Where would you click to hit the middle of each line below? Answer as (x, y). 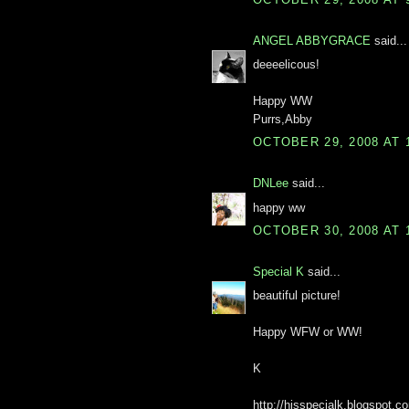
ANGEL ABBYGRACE (312, 40)
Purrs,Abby (283, 119)
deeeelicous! (286, 64)
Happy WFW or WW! (308, 332)
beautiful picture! (297, 296)
